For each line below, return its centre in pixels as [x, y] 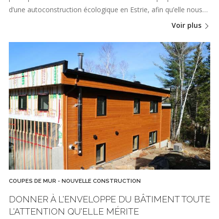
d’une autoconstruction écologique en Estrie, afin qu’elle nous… [108, 9]
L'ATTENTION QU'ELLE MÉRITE [74, 211]
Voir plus [187, 25]
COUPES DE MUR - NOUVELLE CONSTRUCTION [75, 181]
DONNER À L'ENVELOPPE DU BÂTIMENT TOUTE [109, 199]
